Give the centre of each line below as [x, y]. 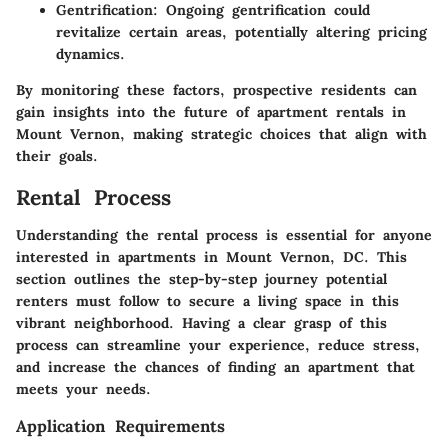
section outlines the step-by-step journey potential [201, 279]
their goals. [57, 155]
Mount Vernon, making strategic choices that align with [221, 133]
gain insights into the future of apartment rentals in [211, 111]
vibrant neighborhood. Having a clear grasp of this [201, 323]
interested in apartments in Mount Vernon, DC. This [211, 257]
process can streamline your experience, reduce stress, [218, 345]
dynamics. [90, 53]
